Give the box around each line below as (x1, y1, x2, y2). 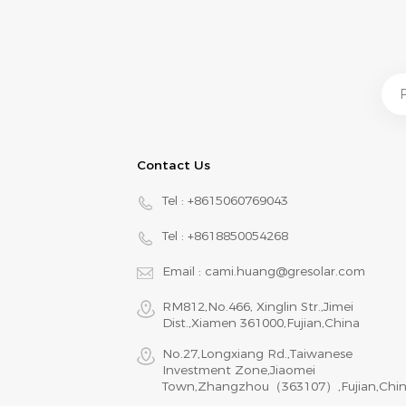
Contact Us (137, 158, 211, 173)
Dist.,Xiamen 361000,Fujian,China (162, 314, 360, 330)
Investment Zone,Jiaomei (162, 362, 315, 377)
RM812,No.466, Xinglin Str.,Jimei (162, 298, 353, 314)
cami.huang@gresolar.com (205, 263, 365, 278)
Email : (162, 263, 205, 278)
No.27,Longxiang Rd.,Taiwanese (162, 345, 353, 361)
